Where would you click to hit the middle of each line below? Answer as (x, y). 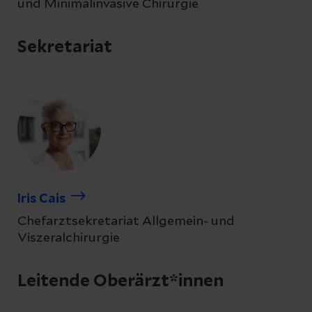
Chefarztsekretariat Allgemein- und (126, 221)
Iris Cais (41, 199)
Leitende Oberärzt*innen (120, 281)
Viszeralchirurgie (69, 238)
